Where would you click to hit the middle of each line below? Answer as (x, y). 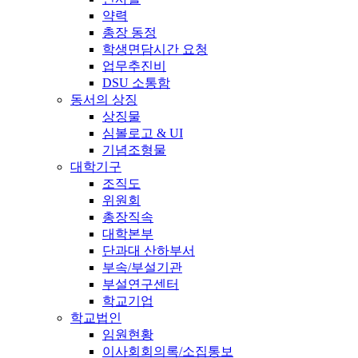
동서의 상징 (104, 99)
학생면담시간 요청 (155, 49)
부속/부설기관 (142, 267)
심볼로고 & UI (143, 133)
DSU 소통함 (136, 82)
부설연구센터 (141, 284)
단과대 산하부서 (149, 250)
